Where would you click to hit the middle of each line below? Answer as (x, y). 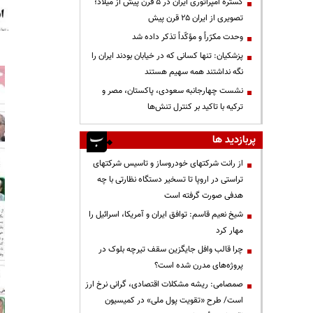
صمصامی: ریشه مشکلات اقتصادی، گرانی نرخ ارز (164, 284)
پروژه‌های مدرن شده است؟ (199, 265)
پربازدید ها (234, 140)
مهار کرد (230, 230)
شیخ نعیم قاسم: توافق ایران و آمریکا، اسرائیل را (166, 214)
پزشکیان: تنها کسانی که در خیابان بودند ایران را (167, 56)
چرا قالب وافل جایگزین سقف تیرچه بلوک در (171, 249)
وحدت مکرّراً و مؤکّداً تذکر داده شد (188, 37)
